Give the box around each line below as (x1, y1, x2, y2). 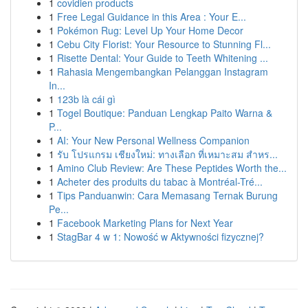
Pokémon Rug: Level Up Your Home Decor (57, 23, 243, 37)
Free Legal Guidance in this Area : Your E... (57, 10, 246, 23)
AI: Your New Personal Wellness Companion (57, 133, 250, 147)
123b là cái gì (57, 92, 115, 106)
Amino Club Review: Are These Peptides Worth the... (57, 161, 287, 175)
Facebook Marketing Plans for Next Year (57, 216, 233, 230)
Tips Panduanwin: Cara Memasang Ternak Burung (57, 188, 278, 202)
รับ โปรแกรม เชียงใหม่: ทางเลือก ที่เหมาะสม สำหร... (57, 147, 278, 161)
